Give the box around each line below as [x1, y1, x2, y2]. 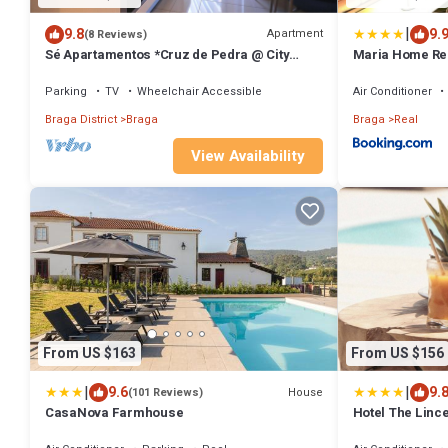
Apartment [266, 25, 323, 42]
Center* [45, 62, 93, 82]
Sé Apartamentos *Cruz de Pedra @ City [45, 44, 290, 64]
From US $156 [350, 342, 444, 364]
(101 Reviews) [128, 384, 203, 401]
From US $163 [43, 342, 136, 364]
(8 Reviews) [84, 25, 147, 43]
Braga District [45, 110, 117, 128]
